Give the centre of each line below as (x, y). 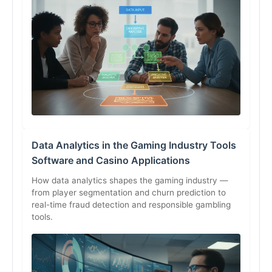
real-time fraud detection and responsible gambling (131, 205)
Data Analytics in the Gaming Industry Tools (134, 145)
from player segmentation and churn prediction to (129, 193)
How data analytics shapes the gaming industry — (130, 181)
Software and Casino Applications (111, 161)
